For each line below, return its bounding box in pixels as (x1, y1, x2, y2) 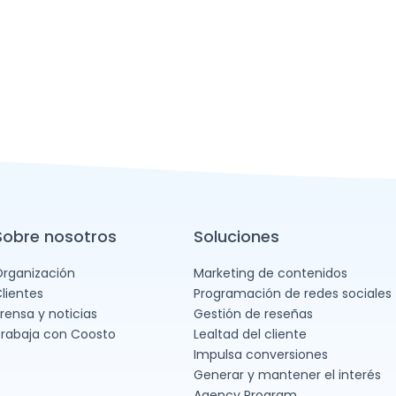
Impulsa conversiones (194, 345, 329, 363)
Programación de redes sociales (194, 284, 392, 302)
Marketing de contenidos (194, 263, 348, 282)
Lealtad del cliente (194, 324, 308, 343)
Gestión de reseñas (194, 304, 314, 323)
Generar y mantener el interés (194, 365, 382, 384)
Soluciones (194, 225, 280, 247)
